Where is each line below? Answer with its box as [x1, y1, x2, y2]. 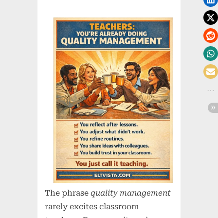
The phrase [45, 188, 91, 198]
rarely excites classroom [45, 202, 139, 212]
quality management [91, 188, 171, 198]
